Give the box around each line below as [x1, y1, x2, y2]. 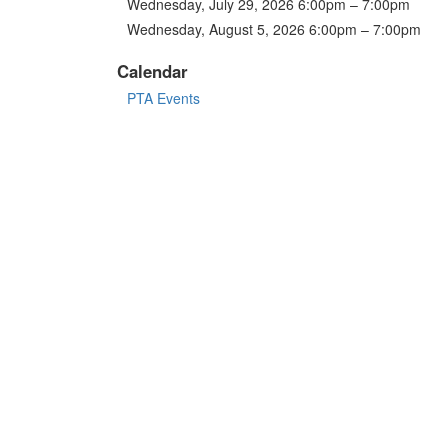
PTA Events [127, 87, 200, 108]
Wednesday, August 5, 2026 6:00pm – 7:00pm [127, 18, 421, 39]
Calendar [117, 58, 188, 83]
